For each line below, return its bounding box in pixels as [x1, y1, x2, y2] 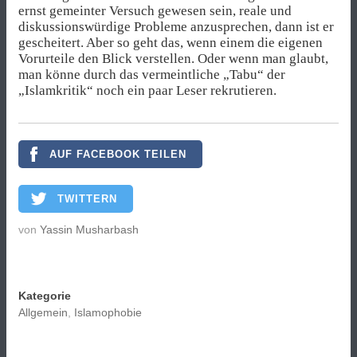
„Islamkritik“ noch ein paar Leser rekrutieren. [18, 83, 277, 98]
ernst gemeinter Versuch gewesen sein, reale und [18, 3, 292, 18]
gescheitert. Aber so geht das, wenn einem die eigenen [18, 35, 323, 50]
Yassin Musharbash [40, 223, 139, 237]
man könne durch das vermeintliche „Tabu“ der [18, 67, 285, 82]
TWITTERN [57, 193, 117, 206]
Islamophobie [74, 306, 142, 320]
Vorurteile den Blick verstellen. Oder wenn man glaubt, [18, 51, 328, 66]
